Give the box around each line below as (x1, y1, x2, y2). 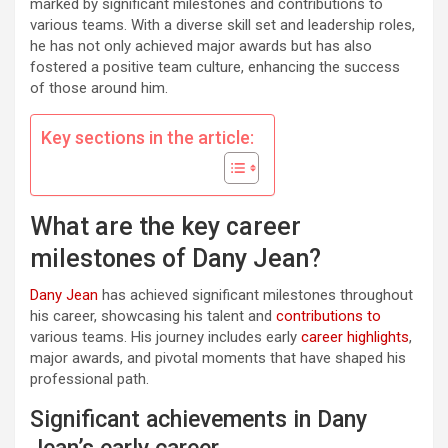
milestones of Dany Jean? (30, 244, 321, 273)
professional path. (30, 370, 149, 388)
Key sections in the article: (41, 127, 254, 148)
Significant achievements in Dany (30, 406, 367, 433)
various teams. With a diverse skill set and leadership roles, (30, 16, 415, 34)
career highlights (301, 328, 409, 346)
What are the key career (30, 212, 301, 241)
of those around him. (30, 79, 168, 97)
